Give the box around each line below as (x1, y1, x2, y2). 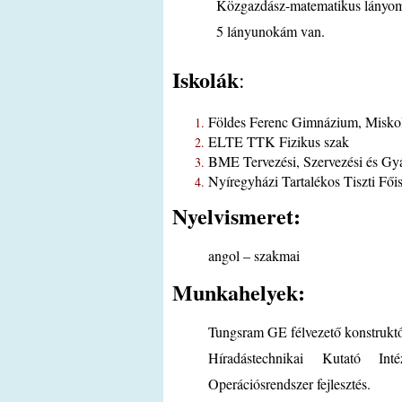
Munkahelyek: (172, 276, 305, 308)
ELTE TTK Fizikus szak (208, 132, 349, 151)
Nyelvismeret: (172, 200, 301, 232)
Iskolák (172, 64, 239, 96)
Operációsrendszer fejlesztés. (208, 374, 371, 393)
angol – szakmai (208, 246, 300, 265)
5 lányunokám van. (208, 21, 325, 40)
